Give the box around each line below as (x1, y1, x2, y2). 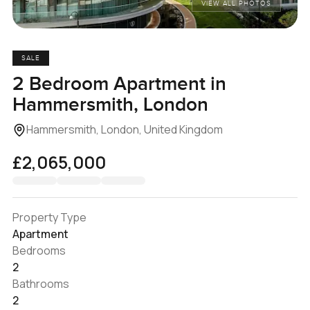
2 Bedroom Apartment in (12, 72, 226, 95)
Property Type (12, 209, 86, 225)
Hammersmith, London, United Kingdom (26, 121, 223, 137)
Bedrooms (12, 242, 66, 258)
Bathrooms (12, 275, 69, 291)
